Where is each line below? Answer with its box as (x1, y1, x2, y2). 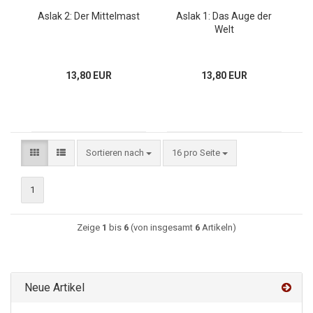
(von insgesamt (129, 222, 195, 233)
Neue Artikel (22, 281, 85, 294)
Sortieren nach (86, 147, 146, 158)
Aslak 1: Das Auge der (176, 10, 272, 22)
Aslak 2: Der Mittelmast (37, 10, 140, 22)
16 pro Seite (172, 147, 220, 158)
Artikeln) (200, 222, 236, 233)
